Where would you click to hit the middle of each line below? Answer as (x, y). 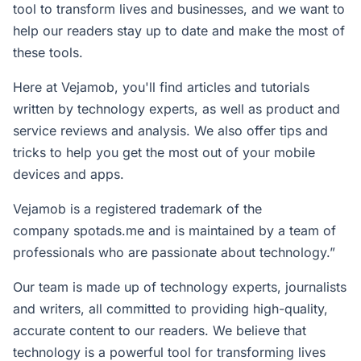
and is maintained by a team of (240, 230)
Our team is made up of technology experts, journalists (180, 287)
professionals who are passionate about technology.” (174, 252)
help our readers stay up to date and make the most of (179, 31)
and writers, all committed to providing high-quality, (170, 309)
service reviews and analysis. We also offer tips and (170, 131)
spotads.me (109, 230)
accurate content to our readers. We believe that (160, 330)
